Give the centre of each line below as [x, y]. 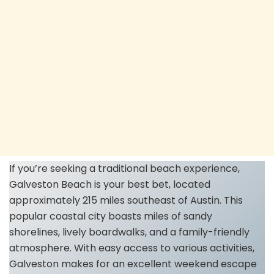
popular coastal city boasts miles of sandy [111, 216]
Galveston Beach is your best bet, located [110, 184]
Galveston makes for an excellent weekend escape [133, 264]
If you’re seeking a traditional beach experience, [124, 168]
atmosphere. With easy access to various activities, [132, 248]
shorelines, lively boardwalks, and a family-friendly [129, 232]
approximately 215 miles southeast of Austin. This [126, 200]
